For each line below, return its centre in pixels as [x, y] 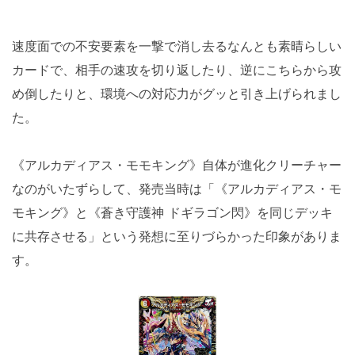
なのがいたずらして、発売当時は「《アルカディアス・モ [177, 188]
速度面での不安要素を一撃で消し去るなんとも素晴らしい [177, 46]
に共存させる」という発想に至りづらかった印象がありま [177, 236]
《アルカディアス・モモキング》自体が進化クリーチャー [177, 164]
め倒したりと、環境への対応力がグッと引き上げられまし [177, 93]
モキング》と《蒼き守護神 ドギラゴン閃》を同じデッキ [172, 212]
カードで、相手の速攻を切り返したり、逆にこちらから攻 [177, 69]
